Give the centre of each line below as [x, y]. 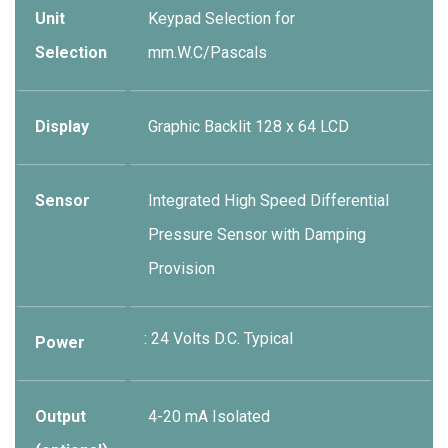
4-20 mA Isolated [209, 416]
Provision [181, 268]
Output [60, 416]
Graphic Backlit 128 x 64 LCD [248, 126]
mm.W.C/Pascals [207, 52]
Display [62, 126]
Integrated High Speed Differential [268, 200]
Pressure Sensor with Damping [257, 234]
